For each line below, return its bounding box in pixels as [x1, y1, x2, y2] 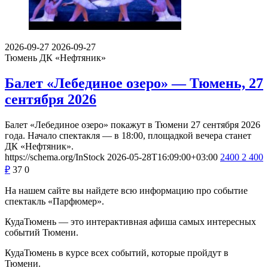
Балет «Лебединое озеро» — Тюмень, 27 [5, 75, 263, 91]
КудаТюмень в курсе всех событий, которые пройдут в [5, 247, 229, 258]
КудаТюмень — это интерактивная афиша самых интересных [5, 216, 256, 227]
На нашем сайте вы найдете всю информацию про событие [5, 185, 248, 196]
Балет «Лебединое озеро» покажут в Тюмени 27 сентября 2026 [5, 119, 260, 130]
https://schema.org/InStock [5, 151, 105, 162]
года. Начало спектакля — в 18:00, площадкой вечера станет [5, 130, 251, 141]
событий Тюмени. [5, 227, 78, 237]
